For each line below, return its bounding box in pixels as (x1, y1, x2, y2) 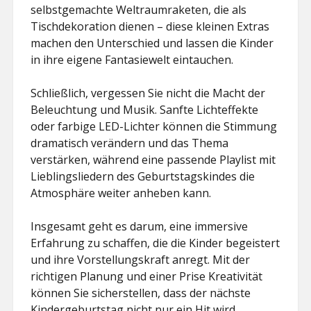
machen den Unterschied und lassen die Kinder (31, 35, 274, 51)
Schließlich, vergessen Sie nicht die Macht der (31, 85, 266, 101)
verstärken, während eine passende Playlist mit (31, 152, 276, 167)
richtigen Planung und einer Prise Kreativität (31, 269, 263, 284)
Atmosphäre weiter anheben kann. (31, 185, 212, 201)
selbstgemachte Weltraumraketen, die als (31, 2, 247, 17)
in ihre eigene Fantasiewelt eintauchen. (31, 52, 234, 67)
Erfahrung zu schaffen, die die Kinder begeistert (31, 235, 280, 251)
